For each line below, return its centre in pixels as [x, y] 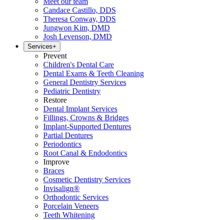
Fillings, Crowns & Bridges [86, 118]
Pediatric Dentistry [72, 91]
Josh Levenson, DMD [78, 37]
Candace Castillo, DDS [80, 10]
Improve [56, 162]
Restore [55, 100]
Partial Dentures [68, 135]
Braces [54, 171]
